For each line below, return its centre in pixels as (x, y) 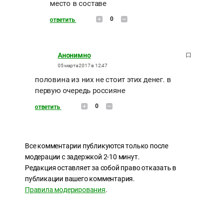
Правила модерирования (65, 190)
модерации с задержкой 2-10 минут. (82, 157)
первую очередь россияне (80, 91)
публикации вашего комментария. (80, 179)
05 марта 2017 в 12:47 (83, 66)
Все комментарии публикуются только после (97, 146)
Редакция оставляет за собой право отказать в (101, 168)
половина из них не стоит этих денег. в (103, 80)
